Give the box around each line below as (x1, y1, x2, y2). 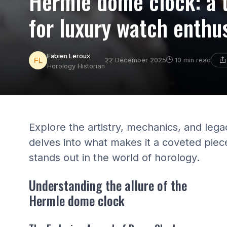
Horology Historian (47, 62, 105, 70)
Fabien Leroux (47, 52, 90, 60)
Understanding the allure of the (29, 175, 187, 195)
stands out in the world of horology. (29, 152, 200, 164)
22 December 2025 (105, 56, 166, 64)
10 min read (175, 56, 211, 64)
